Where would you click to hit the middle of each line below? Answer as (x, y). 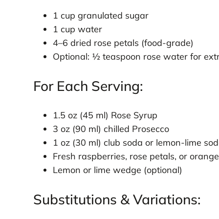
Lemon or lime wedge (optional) (117, 170)
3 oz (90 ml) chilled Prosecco (111, 129)
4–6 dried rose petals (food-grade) (123, 43)
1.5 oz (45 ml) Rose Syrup (105, 115)
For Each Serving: (88, 86)
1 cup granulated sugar (100, 15)
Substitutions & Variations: (117, 199)
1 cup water (77, 29)
